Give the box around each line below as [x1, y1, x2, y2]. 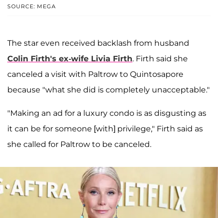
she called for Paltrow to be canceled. [7, 140, 151, 149]
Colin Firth [7, 54, 50, 64]
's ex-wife [50, 54, 91, 64]
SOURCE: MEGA [7, 3, 56, 10]
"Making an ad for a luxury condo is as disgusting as [7, 109, 206, 118]
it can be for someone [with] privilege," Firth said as [7, 124, 203, 134]
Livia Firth [91, 54, 132, 64]
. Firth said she [132, 54, 188, 64]
